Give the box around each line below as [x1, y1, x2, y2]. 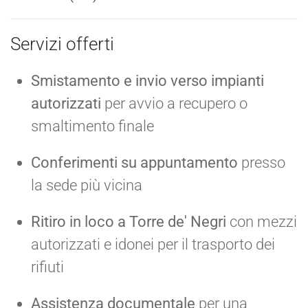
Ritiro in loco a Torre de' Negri [31, 212, 226, 230]
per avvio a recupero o [101, 94, 247, 112]
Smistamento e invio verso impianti [31, 71, 264, 89]
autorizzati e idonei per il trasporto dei [31, 235, 275, 253]
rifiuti [31, 258, 64, 276]
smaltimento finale [31, 117, 154, 135]
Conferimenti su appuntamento [31, 153, 238, 171]
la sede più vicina [31, 176, 142, 194]
